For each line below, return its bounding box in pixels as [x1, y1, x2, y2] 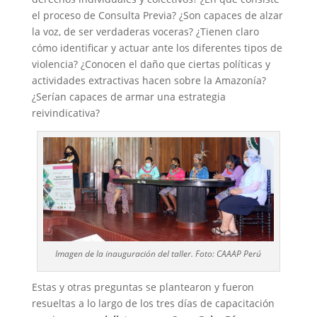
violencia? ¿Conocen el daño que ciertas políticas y [31, 57, 270, 71]
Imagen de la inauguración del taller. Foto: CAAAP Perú [55, 247, 262, 260]
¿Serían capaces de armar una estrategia [31, 89, 226, 103]
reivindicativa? [31, 105, 100, 120]
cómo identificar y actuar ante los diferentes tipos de [31, 40, 282, 54]
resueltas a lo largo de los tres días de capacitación [31, 296, 275, 310]
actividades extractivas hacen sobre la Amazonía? [31, 73, 266, 87]
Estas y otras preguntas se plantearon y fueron [31, 279, 254, 294]
